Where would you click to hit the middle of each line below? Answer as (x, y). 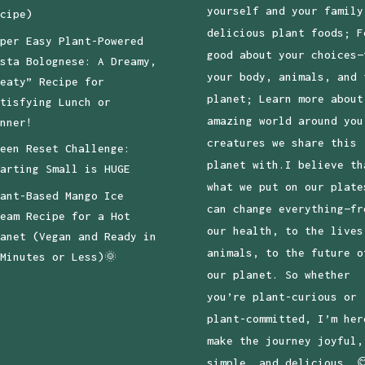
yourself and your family (285, 10)
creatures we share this (281, 142)
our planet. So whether (278, 274)
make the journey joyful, (285, 340)
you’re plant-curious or (281, 296)
